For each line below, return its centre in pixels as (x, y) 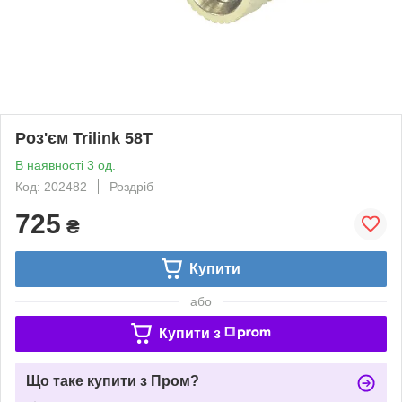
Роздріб (131, 186)
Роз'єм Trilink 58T (84, 138)
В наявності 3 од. (66, 165)
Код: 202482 (51, 186)
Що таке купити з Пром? (113, 380)
